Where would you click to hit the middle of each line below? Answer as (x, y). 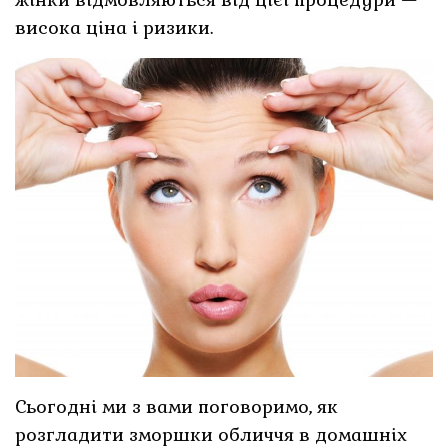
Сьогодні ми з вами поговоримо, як (177, 406)
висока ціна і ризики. (114, 28)
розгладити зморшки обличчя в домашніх (211, 434)
